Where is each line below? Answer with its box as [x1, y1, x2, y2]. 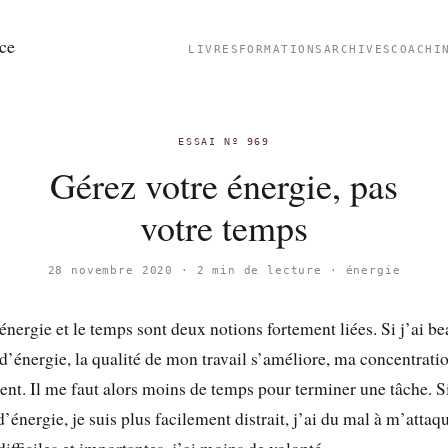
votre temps [140, 203, 308, 251]
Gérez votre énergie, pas [50, 161, 398, 209]
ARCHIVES [323, 43, 392, 55]
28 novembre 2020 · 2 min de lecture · [47, 264, 346, 276]
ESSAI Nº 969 [178, 136, 270, 147]
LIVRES [188, 43, 239, 55]
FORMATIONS [239, 43, 324, 55]
